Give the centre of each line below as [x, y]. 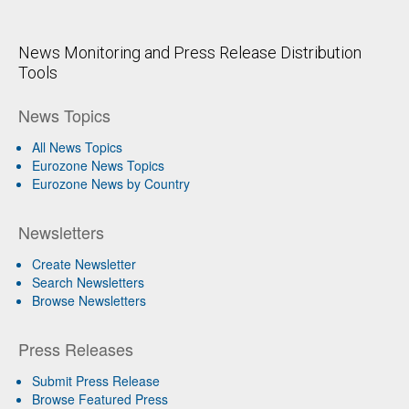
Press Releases [76, 348]
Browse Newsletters [89, 300]
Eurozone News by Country [111, 183]
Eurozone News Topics [98, 165]
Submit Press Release [96, 380]
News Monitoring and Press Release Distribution [190, 52]
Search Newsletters [88, 282]
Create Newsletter [84, 263]
